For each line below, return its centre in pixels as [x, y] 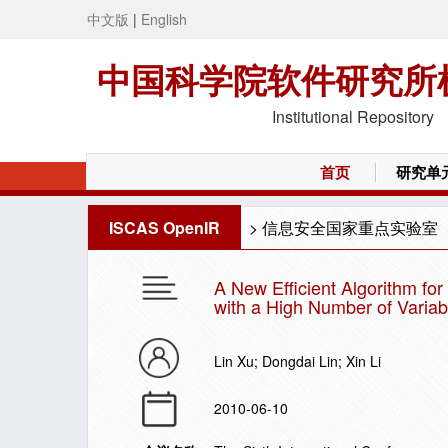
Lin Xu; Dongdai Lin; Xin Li [297, 361]
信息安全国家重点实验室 [350, 227]
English [164, 19]
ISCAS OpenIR [164, 227]
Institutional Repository [353, 116]
